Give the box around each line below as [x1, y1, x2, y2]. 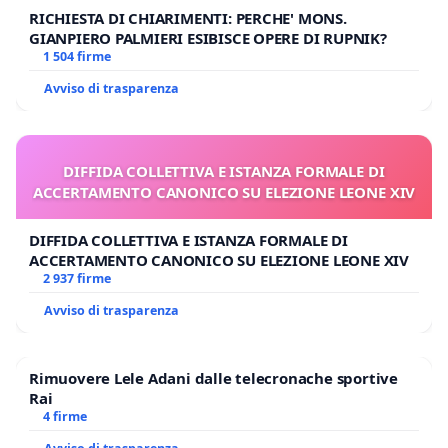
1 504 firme [42, 48, 111, 66]
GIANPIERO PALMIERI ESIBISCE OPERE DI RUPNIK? [29, 28, 387, 49]
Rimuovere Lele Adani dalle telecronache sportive [29, 368, 398, 389]
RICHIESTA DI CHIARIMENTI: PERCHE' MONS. [29, 8, 347, 29]
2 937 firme [42, 270, 111, 288]
